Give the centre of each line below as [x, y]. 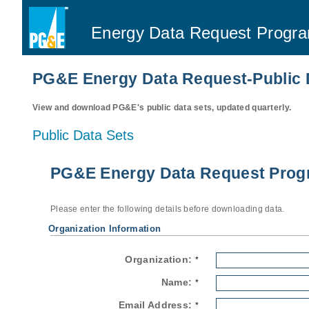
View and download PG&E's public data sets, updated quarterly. [162, 108]
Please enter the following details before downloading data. [167, 209]
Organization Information [104, 229]
